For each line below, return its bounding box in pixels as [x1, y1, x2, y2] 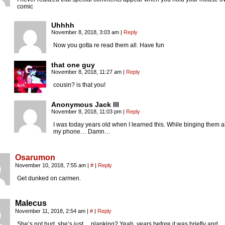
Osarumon [15, 153, 55, 162]
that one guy [51, 61, 95, 69]
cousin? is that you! [53, 81, 105, 89]
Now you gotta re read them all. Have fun [53, 42, 164, 49]
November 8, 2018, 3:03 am [51, 29, 121, 36]
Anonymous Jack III [51, 100, 119, 109]
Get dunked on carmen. [17, 175, 81, 182]
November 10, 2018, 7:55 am [15, 162, 87, 169]
